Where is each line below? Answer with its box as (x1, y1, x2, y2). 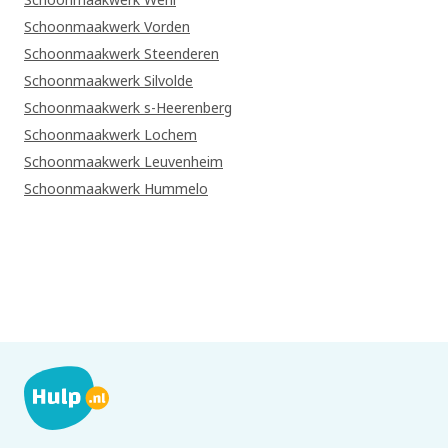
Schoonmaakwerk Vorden (24, 17, 190, 36)
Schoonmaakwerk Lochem (24, 125, 197, 144)
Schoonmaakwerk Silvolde (24, 71, 193, 90)
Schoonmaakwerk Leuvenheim (24, 152, 223, 171)
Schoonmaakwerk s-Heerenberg (24, 98, 232, 117)
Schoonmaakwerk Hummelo (24, 179, 208, 198)
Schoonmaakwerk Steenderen (24, 44, 219, 63)
